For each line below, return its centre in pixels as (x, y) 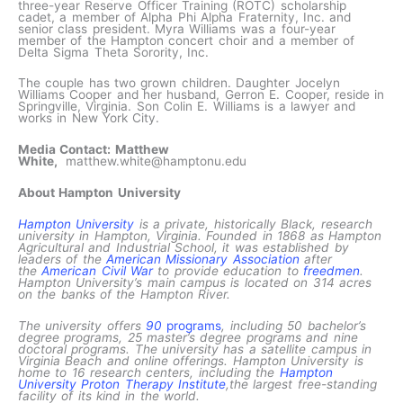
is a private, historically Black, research (253, 224)
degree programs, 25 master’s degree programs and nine (188, 337)
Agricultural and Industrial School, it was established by (184, 248)
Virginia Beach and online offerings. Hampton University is (191, 360)
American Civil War (98, 271)
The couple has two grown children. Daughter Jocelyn (179, 83)
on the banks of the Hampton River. (125, 295)
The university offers (82, 325)
